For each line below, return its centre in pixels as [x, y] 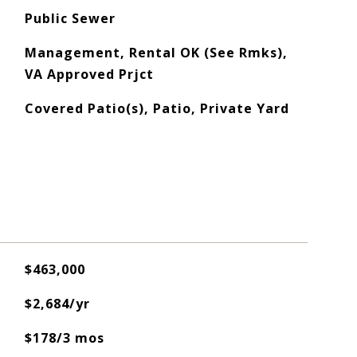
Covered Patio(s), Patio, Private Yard [157, 108]
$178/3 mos [64, 338]
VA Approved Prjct [89, 74]
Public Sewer [70, 18]
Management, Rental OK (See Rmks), [156, 53]
